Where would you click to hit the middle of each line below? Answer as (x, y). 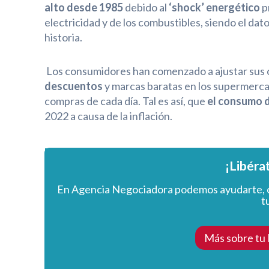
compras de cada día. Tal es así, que (125, 101)
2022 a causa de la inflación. (108, 116)
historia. (63, 37)
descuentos (73, 86)
